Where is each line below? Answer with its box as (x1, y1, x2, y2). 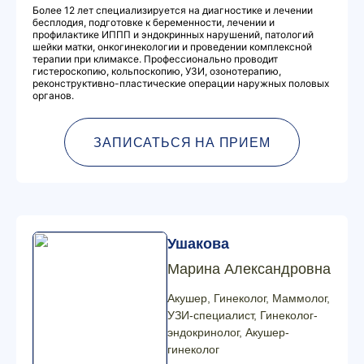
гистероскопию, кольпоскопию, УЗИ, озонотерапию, (32, 65, 281, 77)
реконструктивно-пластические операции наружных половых (32, 77, 329, 89)
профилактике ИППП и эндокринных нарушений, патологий (32, 28, 314, 41)
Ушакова (167, 236, 229, 252)
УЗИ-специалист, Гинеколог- (167, 309, 318, 322)
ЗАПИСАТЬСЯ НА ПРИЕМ (93, 135, 271, 149)
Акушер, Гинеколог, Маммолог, (167, 292, 330, 305)
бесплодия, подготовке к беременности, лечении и (32, 16, 275, 28)
